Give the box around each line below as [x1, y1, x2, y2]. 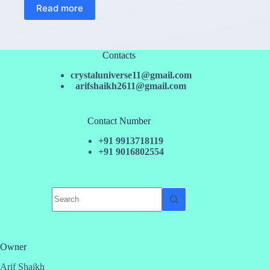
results [51, 197, 75, 208]
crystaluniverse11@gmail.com [70, 70, 192, 81]
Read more [36, 2, 83, 14]
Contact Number [87, 116, 151, 127]
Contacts [102, 50, 136, 61]
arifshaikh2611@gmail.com [75, 81, 187, 92]
